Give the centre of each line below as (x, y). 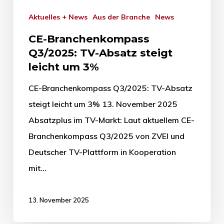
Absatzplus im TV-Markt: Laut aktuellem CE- (111, 120)
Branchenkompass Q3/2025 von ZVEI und (106, 136)
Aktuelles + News (60, 17)
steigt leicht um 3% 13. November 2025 (103, 104)
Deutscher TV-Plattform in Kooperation (102, 152)
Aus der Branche (123, 17)
